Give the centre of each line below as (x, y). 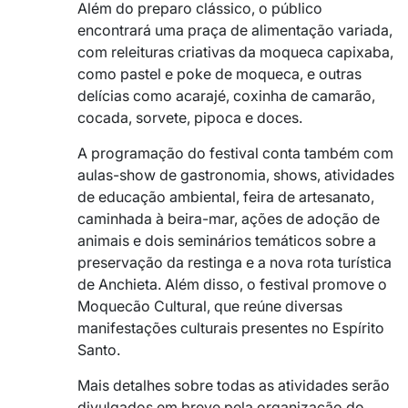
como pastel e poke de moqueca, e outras (219, 73)
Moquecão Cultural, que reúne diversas (210, 306)
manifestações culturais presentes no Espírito (231, 327)
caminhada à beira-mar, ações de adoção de (229, 218)
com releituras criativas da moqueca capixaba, (235, 51)
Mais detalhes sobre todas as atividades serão (234, 385)
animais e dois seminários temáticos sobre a (227, 240)
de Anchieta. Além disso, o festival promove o (232, 284)
